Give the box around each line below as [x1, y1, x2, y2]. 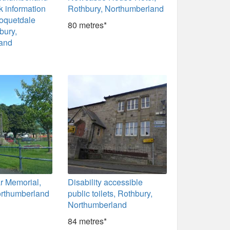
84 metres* [68, 215, 107, 227]
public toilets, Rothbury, [68, 187, 153, 199]
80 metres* [68, 19, 107, 31]
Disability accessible [68, 176, 143, 188]
